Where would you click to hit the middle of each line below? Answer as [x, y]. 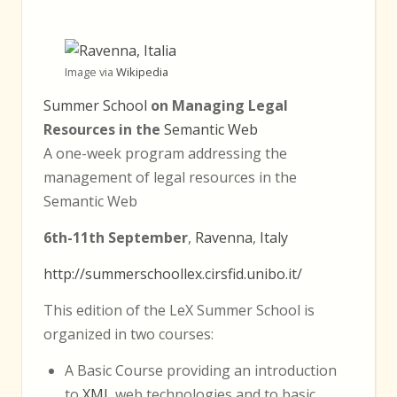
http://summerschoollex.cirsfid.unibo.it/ [173, 273]
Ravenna [224, 237]
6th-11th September [116, 237]
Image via [90, 71]
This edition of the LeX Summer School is [179, 310]
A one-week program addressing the [165, 153]
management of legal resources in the [170, 177]
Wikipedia [142, 71]
